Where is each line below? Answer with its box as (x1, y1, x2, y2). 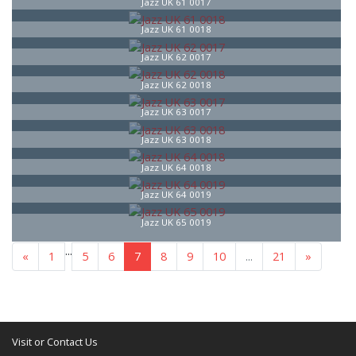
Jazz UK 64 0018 (141, 161, 211, 173)
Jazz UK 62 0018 (141, 78, 211, 91)
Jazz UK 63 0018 (141, 133, 211, 145)
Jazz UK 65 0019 (141, 215, 211, 228)
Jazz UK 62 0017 (141, 50, 211, 63)
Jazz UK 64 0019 (141, 188, 211, 201)
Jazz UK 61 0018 (141, 23, 211, 36)
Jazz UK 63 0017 (141, 106, 211, 118)
